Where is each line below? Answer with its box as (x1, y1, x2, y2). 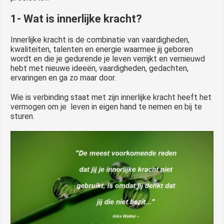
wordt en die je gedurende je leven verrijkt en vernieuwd (10, 53, 205, 63)
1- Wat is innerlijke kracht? (10, 12, 142, 25)
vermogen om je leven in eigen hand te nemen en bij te (10, 101, 202, 111)
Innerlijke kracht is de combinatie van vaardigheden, (10, 34, 189, 44)
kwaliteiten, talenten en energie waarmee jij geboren (10, 44, 193, 54)
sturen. (10, 111, 34, 121)
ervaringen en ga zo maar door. (10, 72, 116, 82)
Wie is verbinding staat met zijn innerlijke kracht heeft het (10, 92, 211, 102)
